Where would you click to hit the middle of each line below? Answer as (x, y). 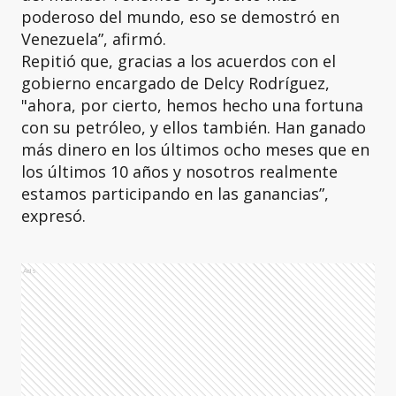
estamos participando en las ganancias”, (175, 193)
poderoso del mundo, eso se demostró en (180, 16)
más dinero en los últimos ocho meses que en (195, 149)
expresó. (53, 215)
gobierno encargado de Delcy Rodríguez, (175, 83)
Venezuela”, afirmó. (94, 38)
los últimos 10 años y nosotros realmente (179, 171)
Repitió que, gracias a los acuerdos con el (179, 61)
